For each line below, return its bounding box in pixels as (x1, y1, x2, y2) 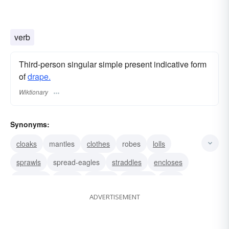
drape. (28, 70, 51, 82)
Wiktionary (19, 87, 48, 96)
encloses (154, 156, 182, 167)
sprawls (16, 156, 41, 167)
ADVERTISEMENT (89, 192, 140, 201)
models (89, 175, 113, 186)
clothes (87, 138, 110, 149)
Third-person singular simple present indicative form (19, 58, 207, 70)
